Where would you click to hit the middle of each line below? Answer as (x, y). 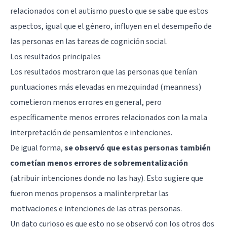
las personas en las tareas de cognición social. (89, 41)
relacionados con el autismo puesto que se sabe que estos (109, 11)
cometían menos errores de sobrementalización (99, 163)
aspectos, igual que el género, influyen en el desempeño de (111, 26)
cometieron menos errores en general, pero (86, 102)
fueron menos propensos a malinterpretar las (89, 193)
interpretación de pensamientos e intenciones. (91, 133)
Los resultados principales (55, 56)
